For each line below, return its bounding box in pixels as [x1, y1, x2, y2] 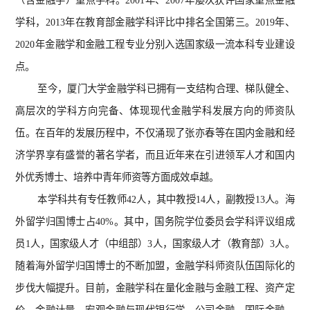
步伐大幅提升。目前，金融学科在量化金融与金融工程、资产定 [15, 282, 295, 293]
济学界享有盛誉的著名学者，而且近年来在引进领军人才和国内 [15, 149, 295, 161]
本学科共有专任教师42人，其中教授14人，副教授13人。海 [37, 194, 295, 205]
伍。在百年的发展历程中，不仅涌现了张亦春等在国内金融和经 [15, 127, 295, 138]
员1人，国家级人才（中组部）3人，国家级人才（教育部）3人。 [15, 238, 295, 249]
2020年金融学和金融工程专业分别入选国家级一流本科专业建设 [15, 39, 295, 50]
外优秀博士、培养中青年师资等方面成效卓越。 [15, 172, 219, 183]
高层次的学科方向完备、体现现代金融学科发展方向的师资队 [15, 105, 295, 116]
